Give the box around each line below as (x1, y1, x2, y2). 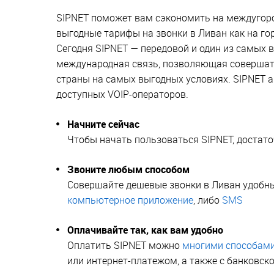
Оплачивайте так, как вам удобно (67, 223, 223, 237)
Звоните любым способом (67, 162, 190, 176)
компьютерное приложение (67, 193, 193, 207)
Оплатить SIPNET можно (67, 238, 182, 252)
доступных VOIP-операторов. (56, 87, 188, 101)
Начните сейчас (67, 117, 139, 131)
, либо (193, 193, 222, 207)
